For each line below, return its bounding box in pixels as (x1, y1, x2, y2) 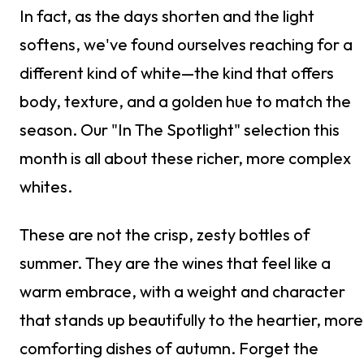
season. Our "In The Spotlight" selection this (19, 119, 340, 141)
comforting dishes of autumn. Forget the (19, 338, 318, 359)
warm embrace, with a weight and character (19, 281, 345, 302)
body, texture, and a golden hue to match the (19, 91, 351, 112)
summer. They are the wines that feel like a (19, 253, 331, 274)
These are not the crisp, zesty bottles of (19, 224, 310, 245)
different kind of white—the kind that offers (19, 63, 334, 84)
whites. (19, 176, 72, 197)
